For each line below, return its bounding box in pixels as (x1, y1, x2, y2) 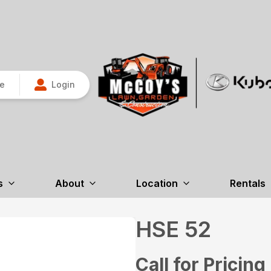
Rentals (229, 177, 266, 190)
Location (135, 177, 178, 190)
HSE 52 (135, 216, 211, 243)
